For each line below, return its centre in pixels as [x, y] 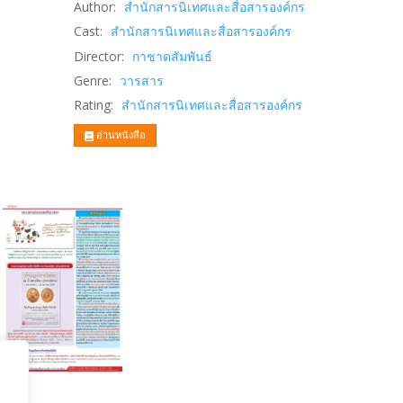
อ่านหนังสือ [120, 135]
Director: [99, 56]
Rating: [94, 104]
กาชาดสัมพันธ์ [173, 56]
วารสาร [142, 80]
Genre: [93, 80]
